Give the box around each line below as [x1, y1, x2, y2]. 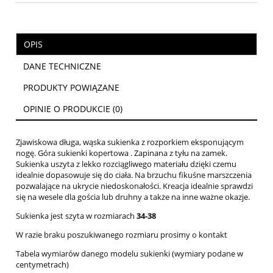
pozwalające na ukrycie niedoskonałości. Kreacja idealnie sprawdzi [16, 180, 253, 191]
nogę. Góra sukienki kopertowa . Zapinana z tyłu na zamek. [16, 147, 227, 158]
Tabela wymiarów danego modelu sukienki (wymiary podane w [16, 248, 243, 259]
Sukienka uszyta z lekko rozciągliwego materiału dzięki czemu [16, 158, 236, 169]
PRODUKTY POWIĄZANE [23, 82, 119, 93]
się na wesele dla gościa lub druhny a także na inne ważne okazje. [16, 191, 252, 202]
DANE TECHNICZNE [23, 60, 101, 72]
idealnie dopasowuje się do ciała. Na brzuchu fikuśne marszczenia [16, 169, 252, 180]
